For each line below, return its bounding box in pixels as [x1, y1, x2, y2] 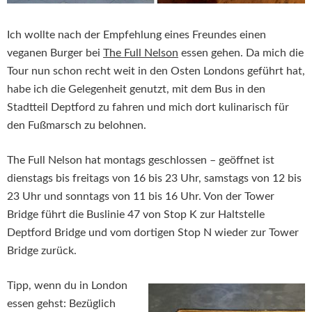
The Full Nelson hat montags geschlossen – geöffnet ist [7, 155, 274, 166]
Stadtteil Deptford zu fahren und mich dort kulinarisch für [7, 102, 289, 114]
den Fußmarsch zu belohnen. [7, 120, 146, 132]
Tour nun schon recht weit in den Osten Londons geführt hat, [7, 65, 305, 77]
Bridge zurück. [7, 245, 77, 257]
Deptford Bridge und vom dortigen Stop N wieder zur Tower [7, 227, 299, 239]
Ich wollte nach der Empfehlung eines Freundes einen [7, 29, 266, 41]
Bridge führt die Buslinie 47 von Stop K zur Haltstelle [7, 209, 265, 221]
